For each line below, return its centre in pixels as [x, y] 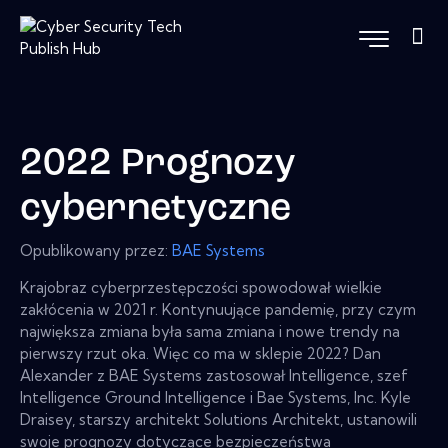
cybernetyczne [155, 210]
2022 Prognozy [158, 165]
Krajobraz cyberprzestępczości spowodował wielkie [201, 287]
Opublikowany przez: [96, 250]
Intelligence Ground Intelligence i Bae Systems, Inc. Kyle [215, 397]
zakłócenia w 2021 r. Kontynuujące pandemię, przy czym [218, 309]
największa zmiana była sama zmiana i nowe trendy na [210, 331]
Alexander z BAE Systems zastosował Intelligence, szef [214, 375]
